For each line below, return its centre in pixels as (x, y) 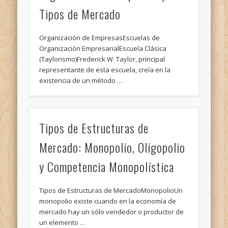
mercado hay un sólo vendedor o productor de (112, 212)
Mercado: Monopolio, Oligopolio (112, 147)
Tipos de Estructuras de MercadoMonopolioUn (111, 191)
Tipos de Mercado (80, 13)
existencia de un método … (81, 80)
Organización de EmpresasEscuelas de (100, 37)
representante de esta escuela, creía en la (105, 69)
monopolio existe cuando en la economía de (108, 201)
